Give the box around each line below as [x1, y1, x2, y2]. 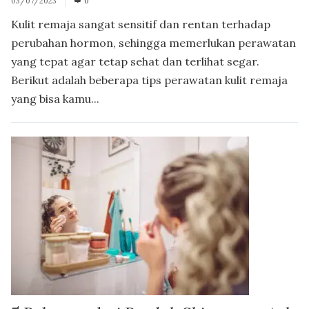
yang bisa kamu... [11, 92, 99, 106]
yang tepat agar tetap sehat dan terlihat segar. [11, 54, 259, 69]
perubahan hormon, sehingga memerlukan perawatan [11, 36, 296, 50]
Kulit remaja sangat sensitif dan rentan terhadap [11, 17, 270, 32]
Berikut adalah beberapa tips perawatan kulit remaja [11, 73, 288, 88]
